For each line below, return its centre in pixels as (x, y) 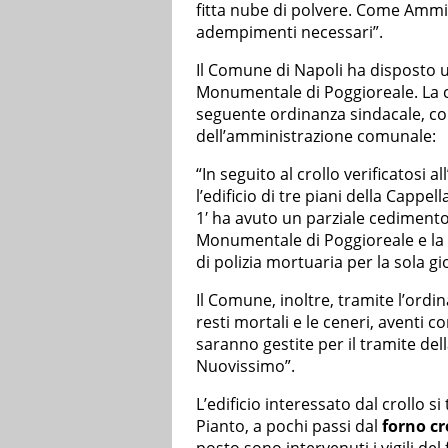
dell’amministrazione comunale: (316, 135)
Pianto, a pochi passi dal (289, 425)
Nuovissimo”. (245, 365)
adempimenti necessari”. (289, 31)
